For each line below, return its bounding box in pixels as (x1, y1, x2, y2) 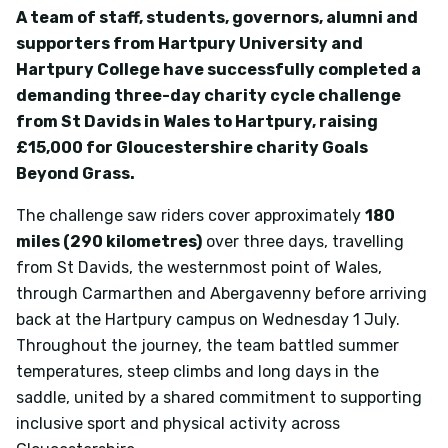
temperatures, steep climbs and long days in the (16, 361, 379, 381)
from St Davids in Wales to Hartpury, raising (16, 111, 378, 131)
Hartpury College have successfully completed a (16, 59, 421, 79)
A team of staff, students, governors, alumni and (16, 7, 418, 27)
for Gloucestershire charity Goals (83, 137, 368, 157)
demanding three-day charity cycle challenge (16, 85, 401, 105)
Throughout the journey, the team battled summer (16, 335, 399, 355)
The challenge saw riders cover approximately (16, 205, 365, 225)
